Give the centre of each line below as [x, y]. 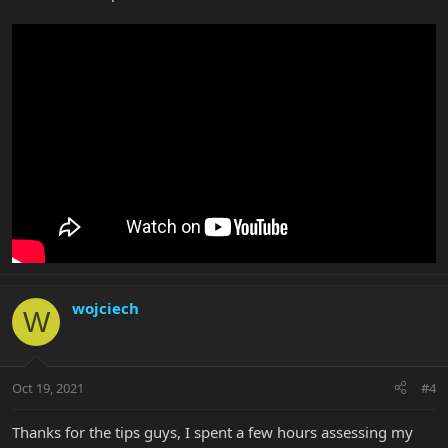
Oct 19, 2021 [48, 387]
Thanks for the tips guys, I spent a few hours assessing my [212, 431]
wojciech [105, 308]
